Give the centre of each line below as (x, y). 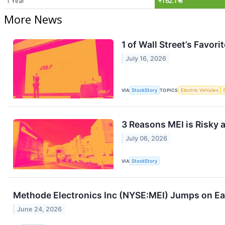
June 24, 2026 (40, 209)
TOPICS (169, 90)
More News (33, 19)
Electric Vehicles (199, 90)
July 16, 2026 (146, 58)
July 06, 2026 (147, 138)
